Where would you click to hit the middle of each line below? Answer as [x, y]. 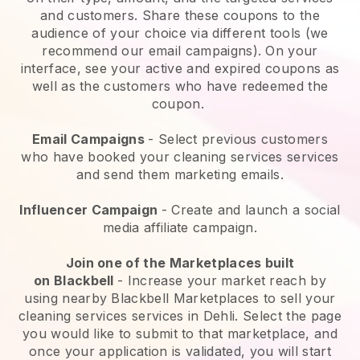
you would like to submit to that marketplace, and [180, 333]
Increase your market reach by [227, 280]
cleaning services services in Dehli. [129, 315]
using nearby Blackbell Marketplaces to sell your [180, 298]
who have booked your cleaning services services [180, 156]
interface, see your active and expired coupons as [180, 68]
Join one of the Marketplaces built [180, 262]
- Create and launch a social [251, 209]
